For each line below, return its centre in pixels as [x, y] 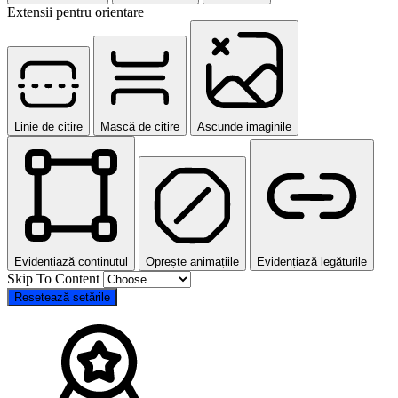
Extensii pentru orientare [76, 12]
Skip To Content [55, 278]
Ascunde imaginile [244, 126]
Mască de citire [140, 126]
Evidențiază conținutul [71, 261]
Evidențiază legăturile [312, 261]
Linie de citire [48, 126]
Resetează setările [62, 297]
